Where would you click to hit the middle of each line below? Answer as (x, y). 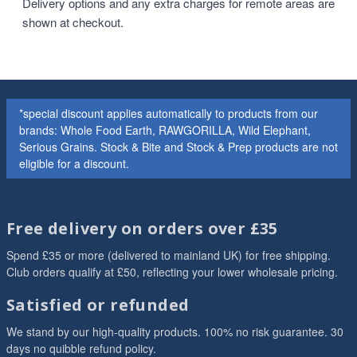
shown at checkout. (73, 22)
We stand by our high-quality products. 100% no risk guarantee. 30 (175, 331)
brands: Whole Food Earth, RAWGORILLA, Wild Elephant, (165, 130)
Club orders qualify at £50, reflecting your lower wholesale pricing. (172, 272)
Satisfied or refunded (98, 305)
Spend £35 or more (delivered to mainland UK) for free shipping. (169, 255)
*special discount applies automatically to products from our (169, 113)
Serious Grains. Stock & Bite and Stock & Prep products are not (178, 147)
